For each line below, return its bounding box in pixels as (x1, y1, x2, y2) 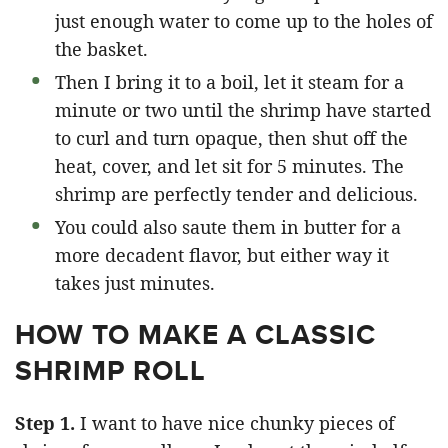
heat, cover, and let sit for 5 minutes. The (55, 154, 404, 179)
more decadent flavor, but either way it (55, 243, 389, 268)
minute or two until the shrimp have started (55, 98, 431, 123)
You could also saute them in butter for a (55, 215, 401, 240)
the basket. (55, 37, 148, 62)
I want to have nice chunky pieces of (75, 411, 395, 436)
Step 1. (15, 411, 75, 436)
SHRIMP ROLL (15, 350, 206, 392)
